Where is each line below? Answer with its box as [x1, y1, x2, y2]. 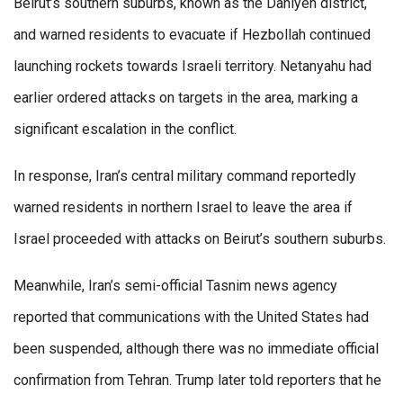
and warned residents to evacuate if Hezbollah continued [13, 25, 371, 43]
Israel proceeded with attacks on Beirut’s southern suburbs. [13, 229, 386, 247]
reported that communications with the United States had [13, 308, 369, 326]
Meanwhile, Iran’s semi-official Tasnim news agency [13, 276, 337, 294]
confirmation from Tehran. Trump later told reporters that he [13, 371, 381, 389]
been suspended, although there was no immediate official [13, 339, 379, 357]
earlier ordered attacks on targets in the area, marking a [13, 88, 358, 106]
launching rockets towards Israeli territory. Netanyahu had [13, 57, 372, 75]
